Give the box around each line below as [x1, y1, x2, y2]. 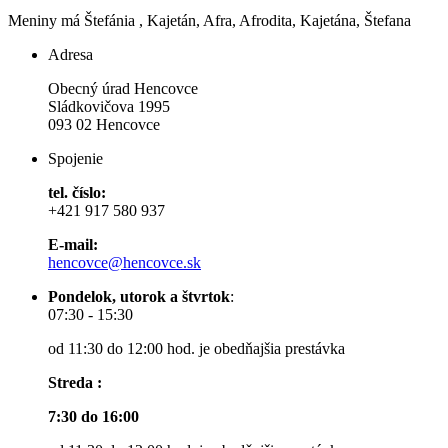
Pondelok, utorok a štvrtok [48, 287, 230, 305]
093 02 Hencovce [48, 115, 160, 133]
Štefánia [84, 11, 135, 29]
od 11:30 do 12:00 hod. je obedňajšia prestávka [48, 339, 345, 357]
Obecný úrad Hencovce [48, 79, 198, 97]
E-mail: [48, 235, 98, 253]
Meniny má [8, 11, 84, 29]
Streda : [48, 373, 102, 391]
